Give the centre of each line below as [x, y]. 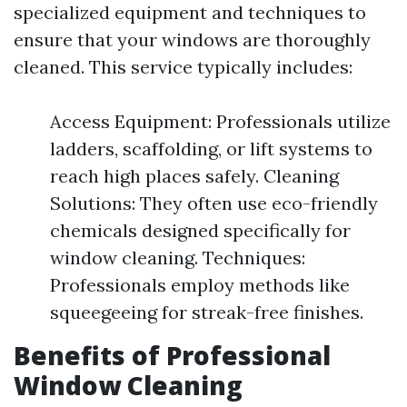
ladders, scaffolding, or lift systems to [211, 149]
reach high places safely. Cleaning [194, 176]
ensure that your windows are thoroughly [192, 40]
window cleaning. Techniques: [178, 258]
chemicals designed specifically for [200, 230]
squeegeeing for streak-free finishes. [207, 312]
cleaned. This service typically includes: [183, 67]
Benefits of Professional [172, 355]
